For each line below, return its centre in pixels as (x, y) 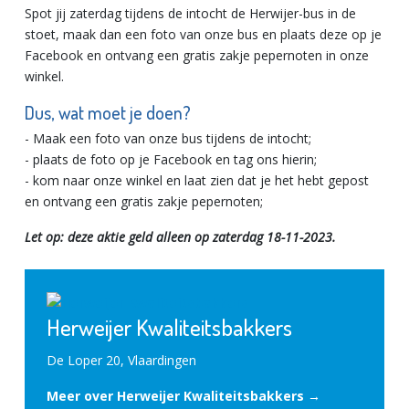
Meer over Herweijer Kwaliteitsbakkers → (184, 396)
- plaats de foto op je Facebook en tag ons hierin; (171, 159)
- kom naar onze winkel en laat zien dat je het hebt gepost (197, 180)
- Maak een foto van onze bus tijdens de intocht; (168, 138)
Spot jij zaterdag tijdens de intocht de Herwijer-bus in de (190, 13)
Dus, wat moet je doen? (108, 112)
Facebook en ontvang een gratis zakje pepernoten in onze (197, 55)
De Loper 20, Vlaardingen (121, 361)
